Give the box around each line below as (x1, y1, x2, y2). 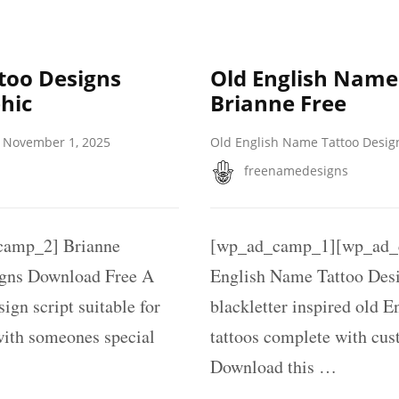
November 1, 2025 (3, 133, 110, 151)
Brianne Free (209, 87, 346, 118)
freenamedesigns (243, 162, 348, 180)
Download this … (209, 354, 337, 379)
